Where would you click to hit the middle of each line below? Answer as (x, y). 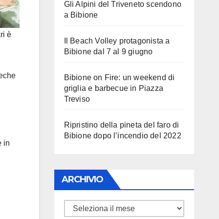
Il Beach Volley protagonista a (117, 41)
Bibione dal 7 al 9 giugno (108, 52)
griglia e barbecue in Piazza (114, 88)
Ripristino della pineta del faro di (121, 125)
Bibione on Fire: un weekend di (119, 77)
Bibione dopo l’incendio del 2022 (122, 136)
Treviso (77, 99)
